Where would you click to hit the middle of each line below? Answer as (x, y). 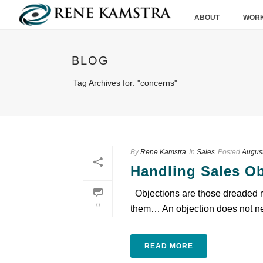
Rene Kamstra (163, 152)
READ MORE (169, 246)
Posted (229, 152)
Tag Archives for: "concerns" (125, 83)
